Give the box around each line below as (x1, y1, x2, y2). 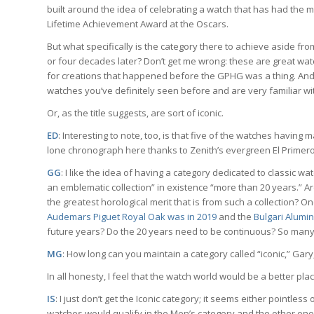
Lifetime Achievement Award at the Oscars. (47, 17, 228, 30)
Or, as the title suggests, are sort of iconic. (47, 106, 224, 119)
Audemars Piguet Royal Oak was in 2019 (47, 210, 217, 223)
